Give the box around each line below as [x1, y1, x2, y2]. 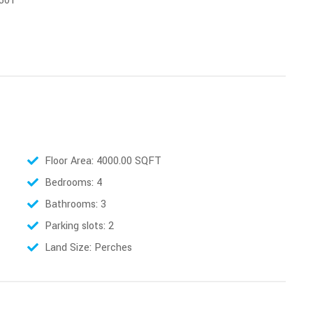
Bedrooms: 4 [45, 175, 102, 190]
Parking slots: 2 [45, 219, 114, 233]
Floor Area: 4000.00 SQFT [45, 154, 161, 168]
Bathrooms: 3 [45, 197, 106, 212]
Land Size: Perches [45, 240, 132, 255]
